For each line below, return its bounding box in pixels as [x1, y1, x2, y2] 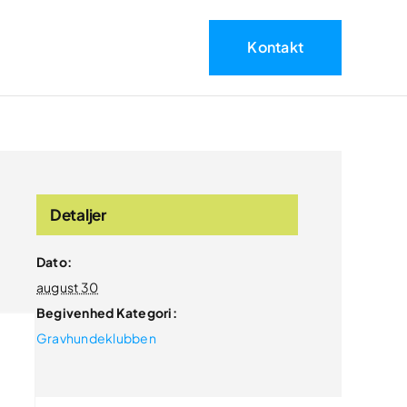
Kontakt [247, 36, 304, 56]
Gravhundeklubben [36, 329, 156, 346]
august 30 [36, 278, 99, 295]
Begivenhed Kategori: [36, 303, 177, 321]
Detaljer [50, 203, 106, 224]
